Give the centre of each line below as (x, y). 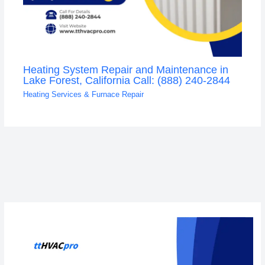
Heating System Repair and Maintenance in (125, 69)
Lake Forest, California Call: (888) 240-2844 (126, 80)
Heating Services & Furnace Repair (83, 95)
